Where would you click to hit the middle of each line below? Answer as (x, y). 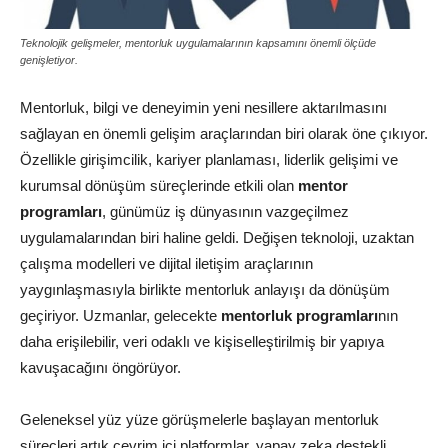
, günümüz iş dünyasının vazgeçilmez (225, 212)
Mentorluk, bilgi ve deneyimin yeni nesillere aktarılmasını (203, 108)
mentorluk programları (299, 316)
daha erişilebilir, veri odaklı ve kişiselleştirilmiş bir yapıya (202, 342)
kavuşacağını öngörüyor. (100, 368)
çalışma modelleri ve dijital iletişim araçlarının (166, 264)
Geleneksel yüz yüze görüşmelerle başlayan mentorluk (199, 420)
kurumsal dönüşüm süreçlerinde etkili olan (159, 186)
